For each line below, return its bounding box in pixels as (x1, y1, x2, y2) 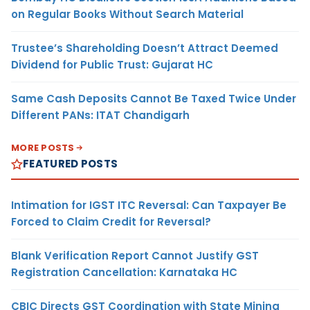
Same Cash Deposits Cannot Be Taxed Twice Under (11, 91, 296, 107)
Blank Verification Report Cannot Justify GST (11, 248, 259, 264)
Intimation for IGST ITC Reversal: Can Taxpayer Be (11, 198, 286, 213)
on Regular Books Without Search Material (11, 7, 244, 22)
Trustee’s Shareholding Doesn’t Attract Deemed (11, 41, 278, 56)
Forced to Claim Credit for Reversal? (11, 215, 211, 230)
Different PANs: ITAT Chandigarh (11, 108, 190, 123)
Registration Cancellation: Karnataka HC (11, 265, 237, 280)
